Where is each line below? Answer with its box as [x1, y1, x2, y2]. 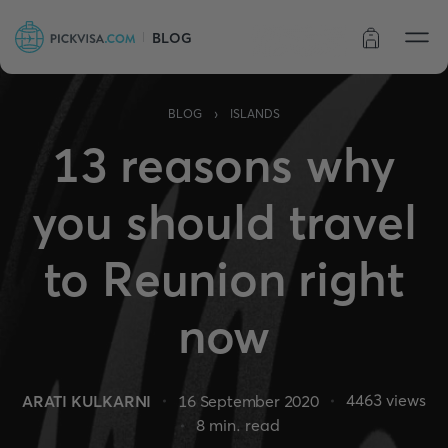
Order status [265, 33, 333, 49]
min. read [204, 415, 280, 435]
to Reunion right [43, 249, 405, 308]
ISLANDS [230, 106, 280, 121]
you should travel [31, 192, 417, 251]
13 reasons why [51, 135, 397, 194]
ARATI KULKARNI [22, 390, 152, 411]
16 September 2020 [178, 390, 319, 411]
